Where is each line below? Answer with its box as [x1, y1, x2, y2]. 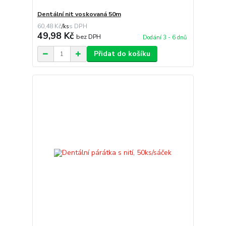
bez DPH [76, 32, 101, 41]
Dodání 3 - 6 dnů [142, 34, 187, 42]
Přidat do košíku [93, 49, 150, 59]
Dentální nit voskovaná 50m [37, 10, 121, 19]
